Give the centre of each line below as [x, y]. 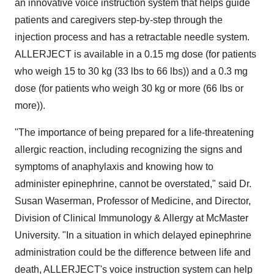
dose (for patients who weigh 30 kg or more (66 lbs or [129, 89]
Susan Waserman [53, 201]
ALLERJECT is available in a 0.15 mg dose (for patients [135, 54]
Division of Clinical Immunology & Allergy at [110, 218]
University [36, 235]
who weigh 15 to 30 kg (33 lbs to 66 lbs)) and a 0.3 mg [131, 72]
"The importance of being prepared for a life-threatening [134, 133]
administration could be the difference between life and [133, 253]
